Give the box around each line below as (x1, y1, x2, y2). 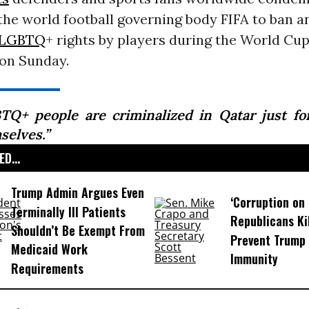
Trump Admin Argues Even (10, 183, 144, 202)
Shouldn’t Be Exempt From (10, 221, 145, 240)
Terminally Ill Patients (10, 202, 126, 221)
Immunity (230, 250, 278, 268)
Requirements (10, 259, 83, 277)
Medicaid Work (10, 240, 88, 259)
